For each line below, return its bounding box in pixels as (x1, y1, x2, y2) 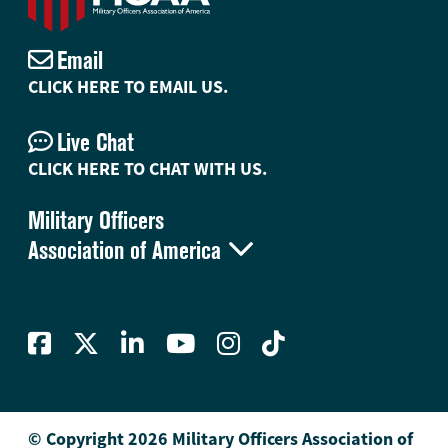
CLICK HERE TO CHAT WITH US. (28, 157, 267, 181)
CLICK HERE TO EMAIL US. (28, 75, 228, 99)
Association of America (28, 236, 221, 267)
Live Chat (57, 128, 134, 159)
